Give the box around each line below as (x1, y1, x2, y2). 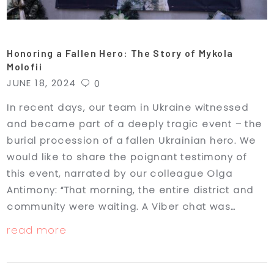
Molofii (7, 61, 43, 73)
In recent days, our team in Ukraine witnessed (7, 100, 249, 114)
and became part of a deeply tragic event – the (7, 117, 262, 130)
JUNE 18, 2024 (7, 76, 76, 89)
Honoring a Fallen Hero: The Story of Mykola (7, 47, 234, 59)
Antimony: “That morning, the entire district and (7, 183, 254, 196)
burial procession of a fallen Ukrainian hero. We (7, 133, 256, 147)
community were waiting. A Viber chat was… (7, 199, 236, 213)
